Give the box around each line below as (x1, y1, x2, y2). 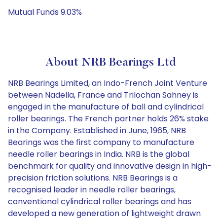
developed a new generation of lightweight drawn (8, 208, 201, 219)
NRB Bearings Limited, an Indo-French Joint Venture (8, 77, 207, 89)
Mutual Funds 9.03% (8, 6, 82, 18)
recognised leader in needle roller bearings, (8, 184, 176, 195)
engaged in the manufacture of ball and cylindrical (8, 101, 204, 112)
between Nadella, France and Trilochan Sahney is (8, 89, 198, 101)
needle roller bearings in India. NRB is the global (8, 148, 189, 160)
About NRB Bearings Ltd (45, 57, 176, 69)
